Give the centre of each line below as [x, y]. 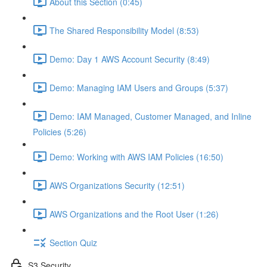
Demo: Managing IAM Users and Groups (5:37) [139, 87]
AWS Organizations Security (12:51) [117, 185]
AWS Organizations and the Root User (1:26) [134, 214]
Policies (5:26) [60, 132]
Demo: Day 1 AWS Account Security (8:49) [130, 59]
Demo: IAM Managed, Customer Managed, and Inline [150, 116]
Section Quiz [73, 242]
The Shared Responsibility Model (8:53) [124, 30]
